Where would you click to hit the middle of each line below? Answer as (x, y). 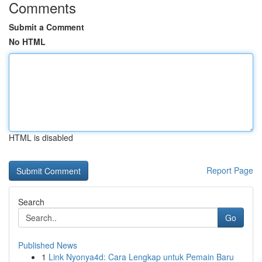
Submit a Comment (46, 27)
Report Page (230, 170)
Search (31, 202)
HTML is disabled (41, 137)
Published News (48, 245)
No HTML (27, 42)
